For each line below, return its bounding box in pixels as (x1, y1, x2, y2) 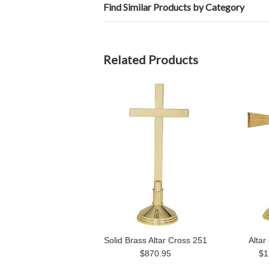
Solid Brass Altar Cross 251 (104, 235, 207, 245)
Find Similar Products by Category (103, 1, 244, 13)
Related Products (103, 52, 198, 67)
